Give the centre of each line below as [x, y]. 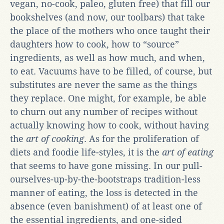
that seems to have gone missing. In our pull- [106, 165]
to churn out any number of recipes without [104, 111]
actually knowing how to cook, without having [109, 125]
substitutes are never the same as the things [103, 84]
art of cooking [55, 138]
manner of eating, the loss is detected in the [104, 192]
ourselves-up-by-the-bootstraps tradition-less [105, 179]
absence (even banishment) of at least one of [106, 206]
